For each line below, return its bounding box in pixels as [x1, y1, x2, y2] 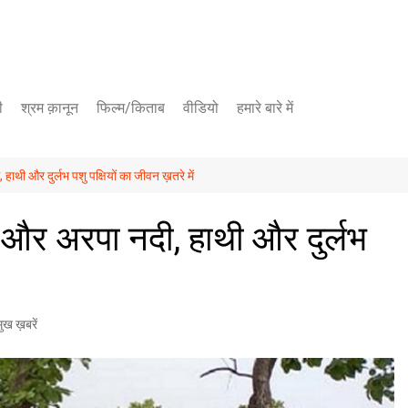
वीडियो [183, 99, 219, 117]
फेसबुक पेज [188, 168, 243, 185]
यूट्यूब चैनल [188, 138, 246, 154]
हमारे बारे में [237, 99, 293, 117]
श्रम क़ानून [21, 99, 78, 117]
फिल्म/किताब [97, 99, 165, 117]
